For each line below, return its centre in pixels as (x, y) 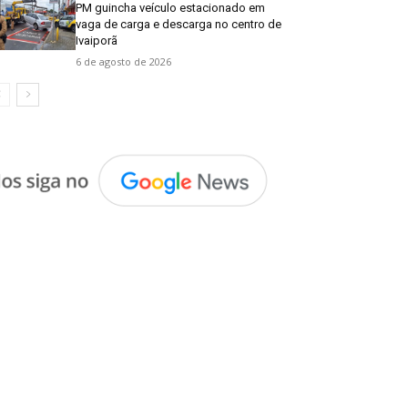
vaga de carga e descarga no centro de (179, 24)
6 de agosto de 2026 (124, 61)
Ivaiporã (97, 40)
